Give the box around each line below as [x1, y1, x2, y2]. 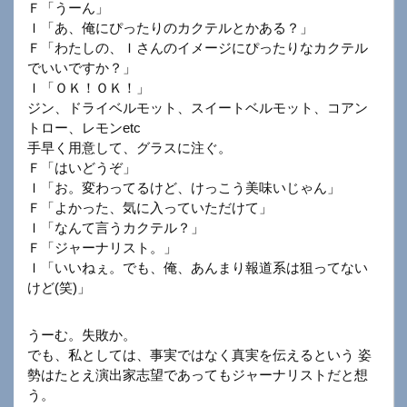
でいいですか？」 [27, 60, 136, 76]
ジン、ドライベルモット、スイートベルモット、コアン [27, 100, 368, 116]
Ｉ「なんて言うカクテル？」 [27, 220, 204, 236]
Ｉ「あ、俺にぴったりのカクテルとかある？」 [27, 20, 313, 36]
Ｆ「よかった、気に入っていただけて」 [27, 200, 273, 216]
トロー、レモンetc [27, 120, 141, 136]
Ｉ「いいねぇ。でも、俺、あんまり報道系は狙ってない [27, 260, 368, 276]
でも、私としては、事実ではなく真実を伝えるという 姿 [27, 347, 372, 363]
